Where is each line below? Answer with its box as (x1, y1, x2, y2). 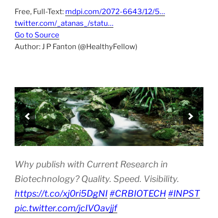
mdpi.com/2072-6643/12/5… (65, 7, 165, 17)
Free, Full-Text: (15, 7, 65, 17)
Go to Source (15, 31, 59, 40)
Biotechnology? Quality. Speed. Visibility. (15, 173, 179, 184)
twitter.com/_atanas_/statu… (15, 19, 113, 28)
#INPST (168, 188, 200, 199)
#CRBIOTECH (109, 188, 166, 199)
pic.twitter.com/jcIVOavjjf (15, 202, 117, 213)
